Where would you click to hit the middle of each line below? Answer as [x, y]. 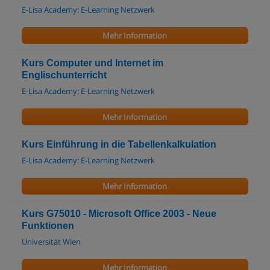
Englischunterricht [64, 75]
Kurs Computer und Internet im [93, 63]
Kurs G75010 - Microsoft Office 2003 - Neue [119, 214]
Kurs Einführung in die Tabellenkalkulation [119, 144]
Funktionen [48, 226]
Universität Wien [51, 242]
